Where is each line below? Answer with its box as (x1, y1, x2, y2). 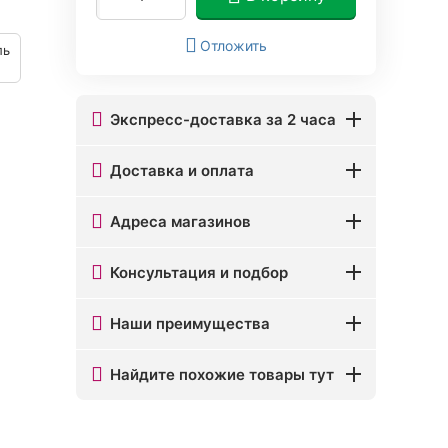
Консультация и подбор (110, 262, 288, 282)
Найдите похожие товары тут (110, 364, 334, 384)
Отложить (200, 36, 267, 54)
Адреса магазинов (110, 211, 251, 231)
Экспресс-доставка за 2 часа (110, 109, 336, 129)
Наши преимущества (110, 313, 270, 333)
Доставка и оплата (110, 160, 254, 180)
